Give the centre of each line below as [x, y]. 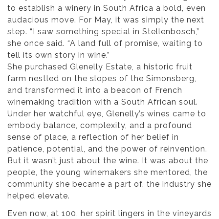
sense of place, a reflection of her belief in [93, 137]
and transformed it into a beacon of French [95, 90]
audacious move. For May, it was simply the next [106, 20]
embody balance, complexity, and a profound [100, 126]
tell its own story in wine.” [59, 55]
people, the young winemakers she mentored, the [108, 173]
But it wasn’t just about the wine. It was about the [108, 161]
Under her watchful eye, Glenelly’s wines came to [107, 114]
